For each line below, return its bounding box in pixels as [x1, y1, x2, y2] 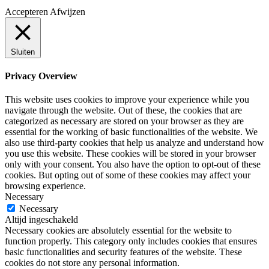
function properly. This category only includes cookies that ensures [5, 236, 257, 247]
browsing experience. [5, 181, 86, 192]
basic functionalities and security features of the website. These [5, 247, 242, 258]
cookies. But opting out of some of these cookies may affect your [5, 170, 250, 181]
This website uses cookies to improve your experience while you [5, 94, 249, 105]
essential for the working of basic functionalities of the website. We [5, 127, 258, 138]
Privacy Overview [5, 70, 77, 81]
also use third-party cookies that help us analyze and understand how [5, 138, 264, 148]
